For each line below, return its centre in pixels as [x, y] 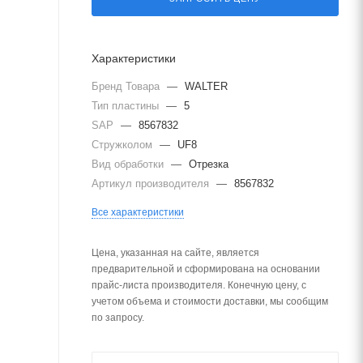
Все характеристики [138, 212]
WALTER [206, 86]
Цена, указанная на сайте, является [175, 253]
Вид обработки [129, 164]
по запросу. [118, 318]
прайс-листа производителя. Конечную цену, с [199, 285]
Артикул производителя [152, 184]
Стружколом [124, 145]
